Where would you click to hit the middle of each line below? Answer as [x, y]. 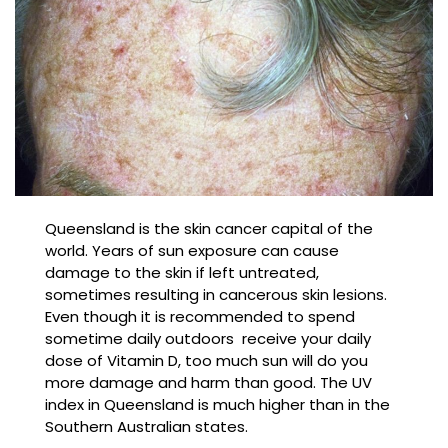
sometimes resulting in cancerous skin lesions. [216, 295]
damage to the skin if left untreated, [182, 273]
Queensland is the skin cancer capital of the [209, 229]
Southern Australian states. [146, 427]
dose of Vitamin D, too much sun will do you [206, 361]
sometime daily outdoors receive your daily [208, 339]
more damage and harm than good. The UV [208, 383]
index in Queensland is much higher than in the [217, 405]
